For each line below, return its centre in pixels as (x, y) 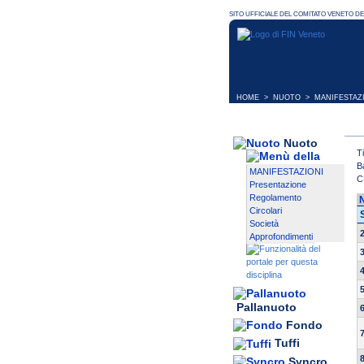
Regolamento (275, 198)
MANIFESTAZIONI (286, 172)
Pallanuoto (266, 308)
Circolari (266, 211)
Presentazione (278, 185)
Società (264, 224)
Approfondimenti (281, 237)
